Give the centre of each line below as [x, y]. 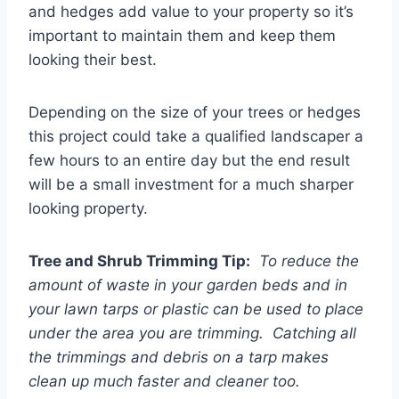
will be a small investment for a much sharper [191, 185]
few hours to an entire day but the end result [189, 161]
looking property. [88, 209]
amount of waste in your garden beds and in [188, 285]
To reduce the [309, 261]
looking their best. [93, 60]
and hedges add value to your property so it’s [191, 12]
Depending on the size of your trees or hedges [195, 113]
